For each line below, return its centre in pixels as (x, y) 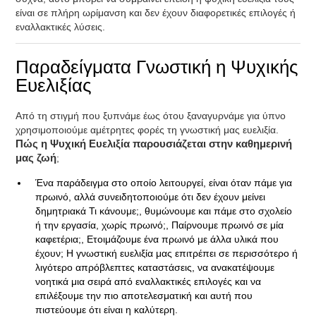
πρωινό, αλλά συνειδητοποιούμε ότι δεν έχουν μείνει (151, 197)
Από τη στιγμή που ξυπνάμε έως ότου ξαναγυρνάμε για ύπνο (151, 116)
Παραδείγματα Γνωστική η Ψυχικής (157, 67)
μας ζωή (36, 158)
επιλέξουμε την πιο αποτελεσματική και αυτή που (144, 296)
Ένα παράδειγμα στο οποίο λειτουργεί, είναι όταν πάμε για (164, 183)
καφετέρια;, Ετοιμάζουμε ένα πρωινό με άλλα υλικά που (157, 239)
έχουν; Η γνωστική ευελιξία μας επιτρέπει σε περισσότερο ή (167, 253)
